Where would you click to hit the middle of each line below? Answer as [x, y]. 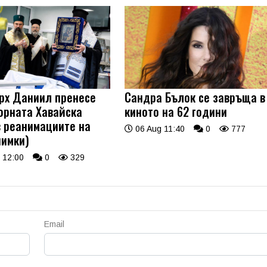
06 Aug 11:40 [159, 129]
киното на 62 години [176, 112]
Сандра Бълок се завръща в [195, 97]
